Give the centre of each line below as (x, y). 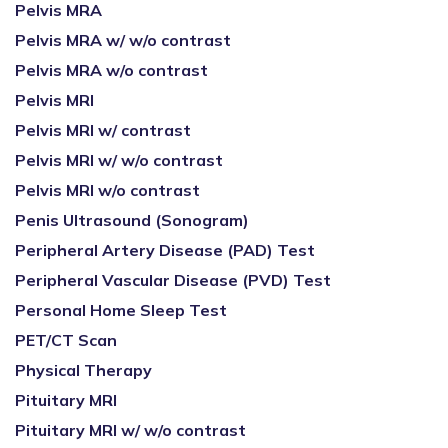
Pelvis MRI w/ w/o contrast (119, 160)
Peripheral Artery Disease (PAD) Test (165, 250)
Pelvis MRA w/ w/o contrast (123, 40)
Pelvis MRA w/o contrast (111, 70)
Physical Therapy (83, 370)
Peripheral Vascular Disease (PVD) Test (173, 280)
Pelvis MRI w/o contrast (107, 190)
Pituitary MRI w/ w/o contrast (130, 430)
